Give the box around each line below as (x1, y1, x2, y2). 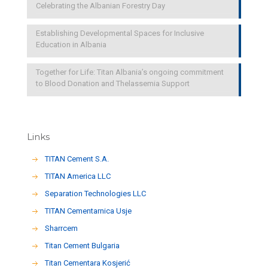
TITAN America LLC (45, 172, 111, 181)
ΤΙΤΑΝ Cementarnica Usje (45, 206, 132, 215)
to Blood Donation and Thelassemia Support (36, 79, 190, 88)
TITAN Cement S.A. (45, 154, 109, 163)
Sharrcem (45, 224, 78, 233)
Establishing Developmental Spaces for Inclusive (36, 29, 204, 38)
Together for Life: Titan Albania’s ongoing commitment (36, 68, 224, 77)
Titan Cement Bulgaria (45, 241, 120, 250)
